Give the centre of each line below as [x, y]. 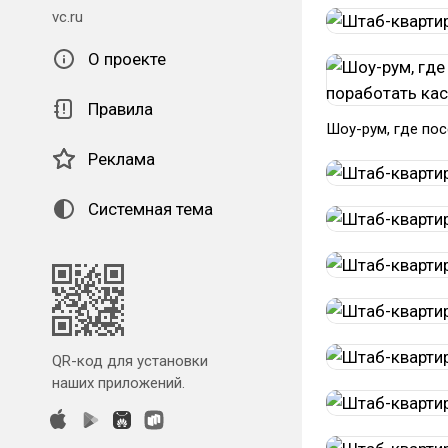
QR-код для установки [130, 361]
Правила [120, 109]
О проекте [127, 59]
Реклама [121, 159]
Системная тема [150, 209]
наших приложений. [118, 383]
